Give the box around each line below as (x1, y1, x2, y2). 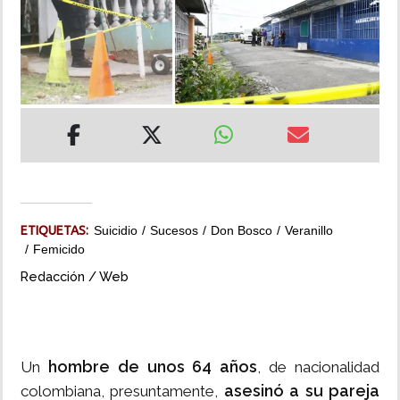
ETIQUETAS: (21, 223, 94, 238)
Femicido (33, 242, 85, 257)
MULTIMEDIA (13, 77, 91, 91)
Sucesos (150, 223, 198, 238)
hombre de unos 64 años (47, 357, 258, 377)
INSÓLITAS (13, 26, 79, 40)
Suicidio (94, 223, 137, 238)
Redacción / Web (21, 269, 129, 285)
